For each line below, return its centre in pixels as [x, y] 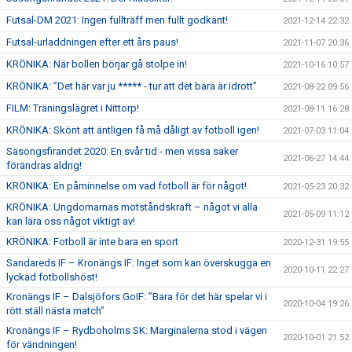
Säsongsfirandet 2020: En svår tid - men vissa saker [122, 151]
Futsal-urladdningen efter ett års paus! [92, 42]
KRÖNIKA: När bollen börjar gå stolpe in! [97, 64]
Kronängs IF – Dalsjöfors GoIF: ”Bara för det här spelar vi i [137, 297]
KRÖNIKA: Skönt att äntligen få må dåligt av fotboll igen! [133, 130]
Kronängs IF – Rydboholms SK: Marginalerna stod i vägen [137, 330]
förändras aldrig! [44, 165]
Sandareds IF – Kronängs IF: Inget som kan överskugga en [139, 263]
